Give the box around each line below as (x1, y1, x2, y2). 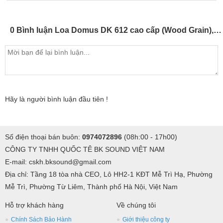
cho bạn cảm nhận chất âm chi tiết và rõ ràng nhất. (5, 1, 166, 9)
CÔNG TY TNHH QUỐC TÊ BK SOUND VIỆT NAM (5, 145, 165, 153)
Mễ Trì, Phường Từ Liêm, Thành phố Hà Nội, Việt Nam (5, 183, 178, 191)
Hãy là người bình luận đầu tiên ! (5, 95, 108, 103)
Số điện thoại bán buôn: (5, 133, 82, 141)
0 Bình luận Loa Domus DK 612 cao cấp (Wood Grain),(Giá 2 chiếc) (214, 26, 222, 34)
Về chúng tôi (116, 201, 156, 209)
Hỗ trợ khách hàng (5, 201, 64, 209)
